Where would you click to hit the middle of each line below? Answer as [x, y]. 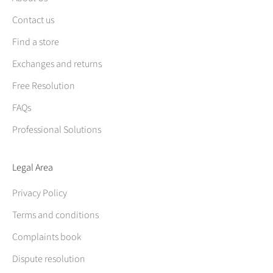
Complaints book [47, 237]
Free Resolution [44, 86]
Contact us [33, 20]
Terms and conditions [55, 215]
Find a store [36, 42]
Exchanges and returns [57, 64]
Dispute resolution [49, 259]
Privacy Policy [40, 193]
